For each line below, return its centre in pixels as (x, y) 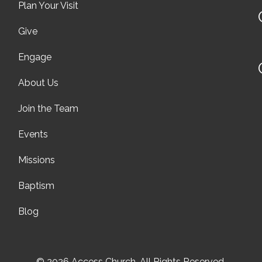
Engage (35, 57)
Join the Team (48, 108)
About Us (38, 83)
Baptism (36, 186)
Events (33, 134)
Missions (36, 160)
